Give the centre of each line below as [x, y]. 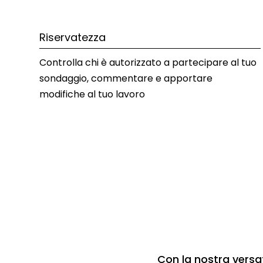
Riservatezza [73, 37]
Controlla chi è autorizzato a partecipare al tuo [148, 62]
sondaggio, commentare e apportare [126, 78]
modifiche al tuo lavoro [92, 94]
